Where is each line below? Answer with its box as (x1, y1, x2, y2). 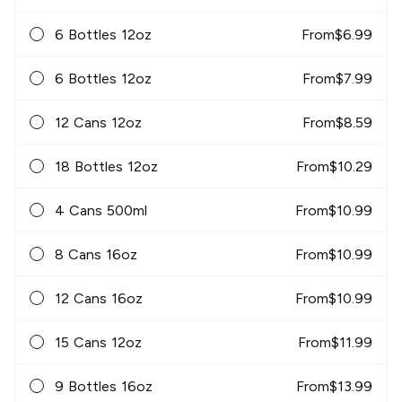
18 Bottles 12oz (55, 157, 158, 175)
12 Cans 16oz (55, 289, 143, 307)
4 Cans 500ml (55, 201, 147, 219)
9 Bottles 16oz (55, 377, 153, 395)
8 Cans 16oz (55, 245, 137, 263)
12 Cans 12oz (55, 113, 142, 131)
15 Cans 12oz (55, 333, 142, 351)
